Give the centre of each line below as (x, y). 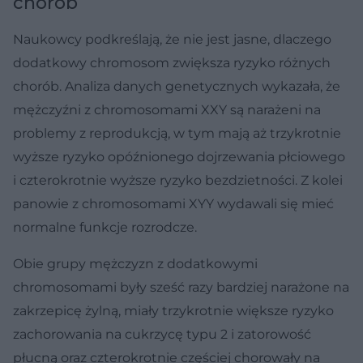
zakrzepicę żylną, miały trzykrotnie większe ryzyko (173, 310)
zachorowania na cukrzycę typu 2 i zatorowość (162, 334)
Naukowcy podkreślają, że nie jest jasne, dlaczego (172, 39)
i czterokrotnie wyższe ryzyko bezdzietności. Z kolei (178, 180)
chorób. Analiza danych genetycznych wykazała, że (177, 86)
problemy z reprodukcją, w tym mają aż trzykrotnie (177, 133)
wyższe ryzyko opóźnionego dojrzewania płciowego (179, 156)
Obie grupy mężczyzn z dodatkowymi (135, 263)
